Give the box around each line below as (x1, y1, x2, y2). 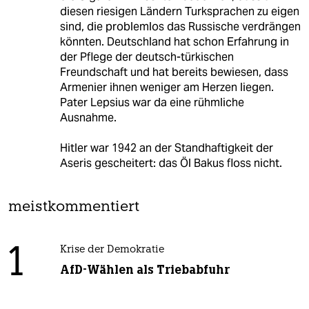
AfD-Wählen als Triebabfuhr (59, 262, 230, 278)
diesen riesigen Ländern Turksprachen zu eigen (59, 4, 299, 19)
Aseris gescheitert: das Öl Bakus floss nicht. (59, 156, 282, 171)
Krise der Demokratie (59, 245, 164, 256)
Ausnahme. (59, 110, 117, 126)
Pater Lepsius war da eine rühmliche (59, 95, 244, 110)
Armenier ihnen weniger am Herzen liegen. (59, 80, 274, 95)
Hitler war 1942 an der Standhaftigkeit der (59, 141, 273, 156)
